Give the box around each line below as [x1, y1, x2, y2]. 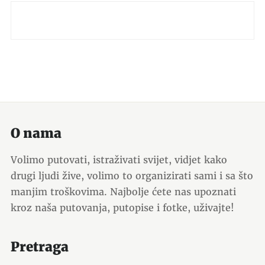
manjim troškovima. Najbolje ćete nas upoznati [10, 186, 236, 198]
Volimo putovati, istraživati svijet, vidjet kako [10, 154, 227, 166]
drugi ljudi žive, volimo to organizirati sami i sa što [10, 170, 253, 182]
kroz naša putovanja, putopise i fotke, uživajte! [10, 202, 234, 214]
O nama [10, 125, 62, 141]
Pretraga [10, 238, 69, 255]
